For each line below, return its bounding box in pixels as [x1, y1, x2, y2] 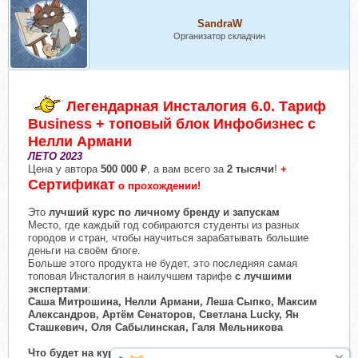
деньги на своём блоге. [28, 245, 141, 257]
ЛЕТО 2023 [28, 150, 82, 163]
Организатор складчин [173, 31, 265, 42]
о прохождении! [115, 180, 201, 193]
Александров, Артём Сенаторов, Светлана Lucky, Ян [28, 308, 299, 321]
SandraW [197, 18, 242, 30]
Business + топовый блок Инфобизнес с [28, 116, 316, 133]
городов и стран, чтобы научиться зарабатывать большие [28, 232, 308, 245]
